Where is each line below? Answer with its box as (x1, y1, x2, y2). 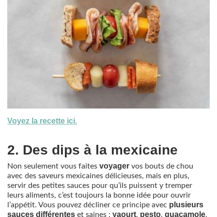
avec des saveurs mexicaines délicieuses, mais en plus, (7, 172, 189, 180)
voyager (99, 162, 129, 170)
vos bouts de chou (129, 162, 193, 170)
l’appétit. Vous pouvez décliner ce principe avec (7, 201, 169, 209)
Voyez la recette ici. (7, 117, 77, 125)
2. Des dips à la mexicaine (7, 142, 178, 158)
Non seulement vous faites (7, 162, 99, 170)
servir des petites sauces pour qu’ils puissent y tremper (7, 182, 192, 190)
